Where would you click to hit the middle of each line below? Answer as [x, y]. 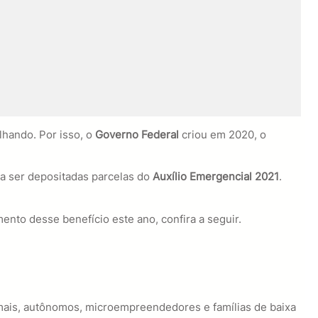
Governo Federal [137, 135]
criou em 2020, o [222, 135]
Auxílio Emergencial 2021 [215, 177]
